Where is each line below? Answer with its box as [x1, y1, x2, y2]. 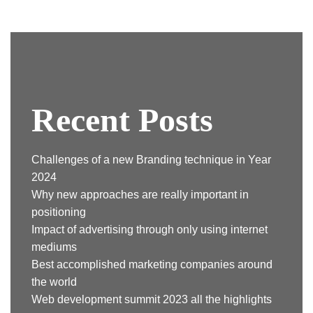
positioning [31, 206, 86, 219]
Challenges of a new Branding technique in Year [31, 154, 271, 166]
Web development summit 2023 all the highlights [31, 293, 272, 306]
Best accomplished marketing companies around [31, 259, 272, 271]
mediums [31, 241, 77, 254]
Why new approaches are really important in [31, 189, 249, 201]
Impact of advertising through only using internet [31, 224, 268, 236]
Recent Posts [31, 101, 213, 139]
